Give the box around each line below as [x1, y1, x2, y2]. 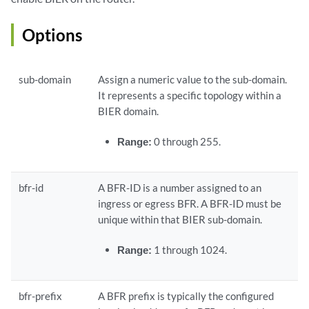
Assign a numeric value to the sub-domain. [98, 73, 288, 86]
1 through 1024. [151, 243, 227, 257]
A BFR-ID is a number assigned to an [98, 181, 262, 195]
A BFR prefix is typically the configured [98, 290, 275, 303]
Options [22, 25, 82, 46]
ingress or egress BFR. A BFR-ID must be [98, 197, 282, 210]
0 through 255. [151, 135, 221, 148]
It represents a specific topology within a [98, 89, 282, 102]
